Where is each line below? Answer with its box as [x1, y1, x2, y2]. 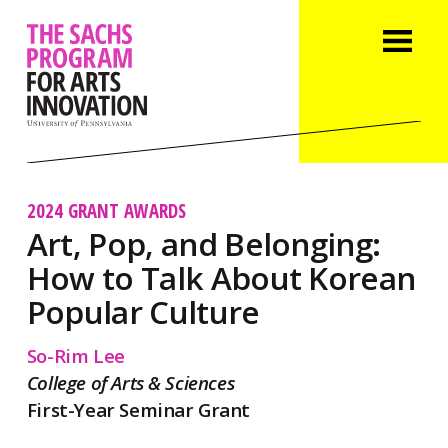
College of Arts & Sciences [26, 369, 235, 395]
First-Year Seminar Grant [26, 396, 251, 422]
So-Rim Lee [26, 342, 125, 368]
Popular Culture [26, 289, 260, 333]
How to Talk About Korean [26, 255, 416, 299]
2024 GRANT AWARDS [26, 197, 186, 223]
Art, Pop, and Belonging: [26, 221, 381, 265]
